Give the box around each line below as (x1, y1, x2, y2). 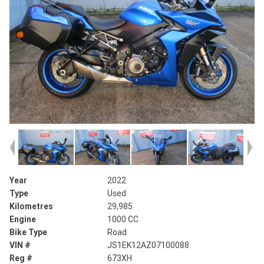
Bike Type (9, 227, 47, 238)
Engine (9, 214, 36, 225)
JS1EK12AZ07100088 (107, 240, 190, 251)
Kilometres (9, 201, 53, 212)
